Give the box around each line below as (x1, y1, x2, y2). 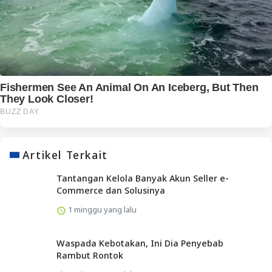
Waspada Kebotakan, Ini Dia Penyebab (56, 237, 223, 249)
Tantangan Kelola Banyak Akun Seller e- (56, 172, 229, 184)
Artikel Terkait (22, 147, 108, 162)
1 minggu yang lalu (66, 203, 137, 215)
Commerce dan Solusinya (56, 184, 165, 196)
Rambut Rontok (56, 249, 123, 261)
